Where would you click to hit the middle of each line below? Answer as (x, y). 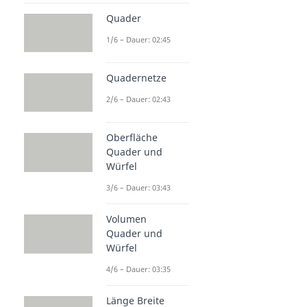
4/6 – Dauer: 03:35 (138, 269)
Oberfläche (132, 138)
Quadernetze (136, 78)
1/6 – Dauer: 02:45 (138, 39)
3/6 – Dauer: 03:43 (138, 188)
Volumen (126, 219)
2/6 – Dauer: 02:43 (138, 99)
